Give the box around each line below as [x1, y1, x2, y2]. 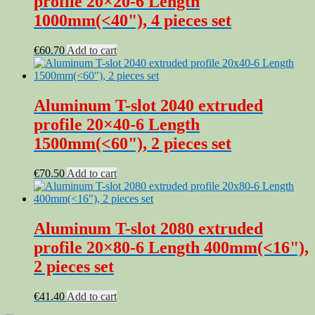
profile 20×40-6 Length [34, 115, 200, 134]
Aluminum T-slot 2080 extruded [34, 219, 263, 238]
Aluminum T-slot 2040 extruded [34, 96, 263, 115]
